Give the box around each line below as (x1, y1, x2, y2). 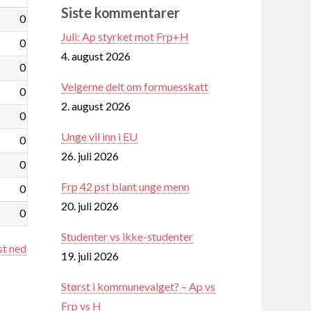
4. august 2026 (61, 49, 131, 62)
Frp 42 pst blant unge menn (61, 179, 190, 193)
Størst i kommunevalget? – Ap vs (61, 279, 215, 293)
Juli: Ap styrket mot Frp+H (61, 29, 189, 43)
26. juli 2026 (61, 149, 119, 162)
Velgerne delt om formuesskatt (61, 79, 208, 93)
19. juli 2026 (61, 249, 119, 262)
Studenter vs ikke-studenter (61, 229, 193, 243)
